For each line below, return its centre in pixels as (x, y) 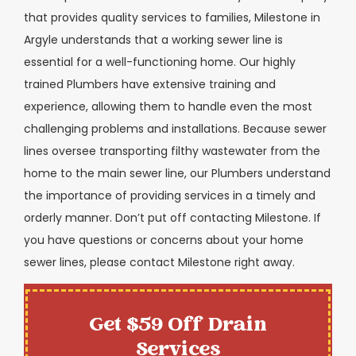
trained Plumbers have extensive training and (150, 85)
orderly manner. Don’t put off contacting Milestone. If (172, 218)
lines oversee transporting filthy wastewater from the (172, 151)
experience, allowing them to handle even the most (168, 107)
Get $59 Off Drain (178, 325)
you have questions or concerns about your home (164, 240)
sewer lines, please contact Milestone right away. (159, 263)
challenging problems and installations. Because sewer (175, 129)
